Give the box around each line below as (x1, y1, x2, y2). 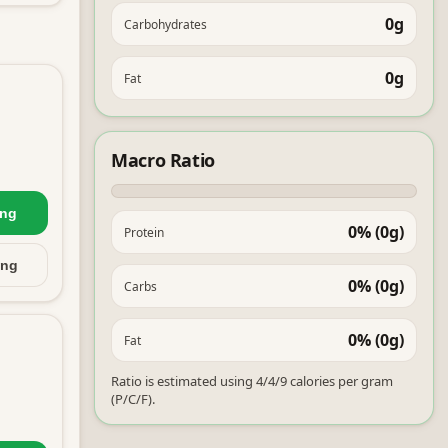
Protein (124, 223, 164, 241)
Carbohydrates (124, 15, 207, 33)
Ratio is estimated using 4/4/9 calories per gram (111, 372, 393, 390)
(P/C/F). (111, 390, 155, 408)
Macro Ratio (111, 148, 216, 172)
